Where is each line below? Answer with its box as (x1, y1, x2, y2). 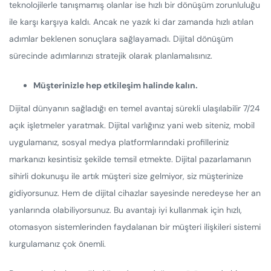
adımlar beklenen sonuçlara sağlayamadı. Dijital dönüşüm (9, 33, 233, 44)
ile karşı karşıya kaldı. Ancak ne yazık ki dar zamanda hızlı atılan (9, 16, 253, 27)
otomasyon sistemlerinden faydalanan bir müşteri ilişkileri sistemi (9, 221, 261, 232)
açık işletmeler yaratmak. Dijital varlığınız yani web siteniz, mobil (9, 119, 255, 131)
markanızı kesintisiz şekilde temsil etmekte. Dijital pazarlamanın (9, 153, 251, 165)
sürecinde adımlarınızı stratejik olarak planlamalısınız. (9, 50, 212, 61)
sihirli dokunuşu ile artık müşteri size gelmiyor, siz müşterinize (9, 170, 243, 181)
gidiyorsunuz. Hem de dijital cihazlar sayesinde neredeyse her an (9, 187, 261, 198)
